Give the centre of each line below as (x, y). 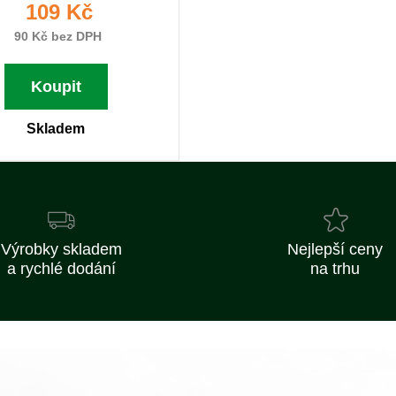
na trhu (335, 269)
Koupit (56, 87)
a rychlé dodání (61, 269)
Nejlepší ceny (335, 249)
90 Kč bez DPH (56, 36)
